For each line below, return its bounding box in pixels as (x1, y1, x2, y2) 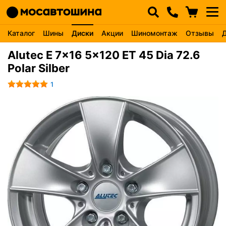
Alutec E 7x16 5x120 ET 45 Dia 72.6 (8, 48, 200, 62)
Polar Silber (8, 62, 70, 75)
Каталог (8, 29, 35, 37)
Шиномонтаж (131, 29, 178, 37)
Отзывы (186, 29, 214, 37)
